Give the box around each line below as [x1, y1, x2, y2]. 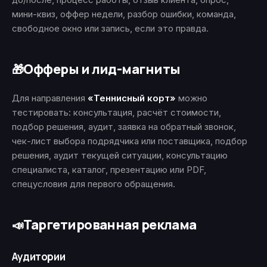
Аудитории [12, 250, 66, 263]
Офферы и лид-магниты [23, 60, 181, 78]
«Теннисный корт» [88, 92, 176, 104]
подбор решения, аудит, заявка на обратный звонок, [12, 121, 236, 132]
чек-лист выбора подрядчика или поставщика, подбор [12, 135, 247, 147]
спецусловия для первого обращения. [12, 178, 175, 190]
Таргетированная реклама [23, 216, 197, 234]
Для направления [12, 92, 88, 104]
